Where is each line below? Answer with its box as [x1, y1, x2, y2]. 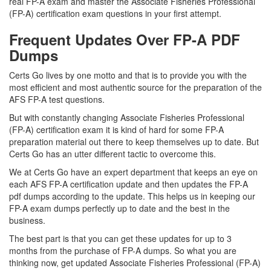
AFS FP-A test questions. [9, 93, 107, 105]
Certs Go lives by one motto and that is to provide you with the [9, 69, 247, 81]
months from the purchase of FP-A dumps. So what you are [9, 244, 237, 256]
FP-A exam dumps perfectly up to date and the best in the [9, 202, 230, 214]
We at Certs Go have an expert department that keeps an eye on [9, 166, 258, 178]
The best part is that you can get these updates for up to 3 [9, 232, 232, 244]
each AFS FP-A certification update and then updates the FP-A [9, 178, 248, 190]
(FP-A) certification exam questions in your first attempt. [9, 7, 221, 19]
